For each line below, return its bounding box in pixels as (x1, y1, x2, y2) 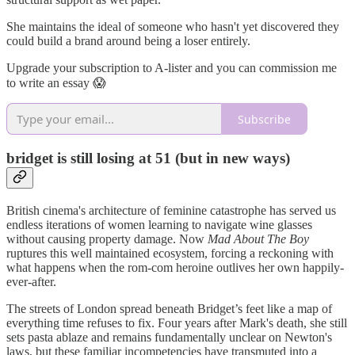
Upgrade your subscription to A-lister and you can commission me (6, 61, 337, 75)
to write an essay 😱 (6, 76, 106, 90)
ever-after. (6, 274, 56, 288)
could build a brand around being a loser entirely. (6, 34, 250, 48)
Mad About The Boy (208, 231, 309, 246)
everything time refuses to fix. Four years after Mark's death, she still (6, 315, 347, 330)
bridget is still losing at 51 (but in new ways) (6, 150, 290, 167)
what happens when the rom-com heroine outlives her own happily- (6, 260, 344, 274)
